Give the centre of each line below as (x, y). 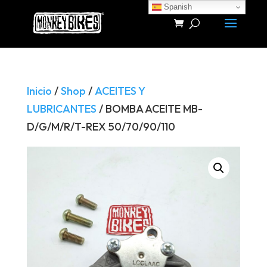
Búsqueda (30, 10)
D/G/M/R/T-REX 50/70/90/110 (101, 127)
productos (31, 32)
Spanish (177, 7)
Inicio (39, 91)
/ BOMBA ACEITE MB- (149, 109)
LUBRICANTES (61, 109)
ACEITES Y (119, 91)
